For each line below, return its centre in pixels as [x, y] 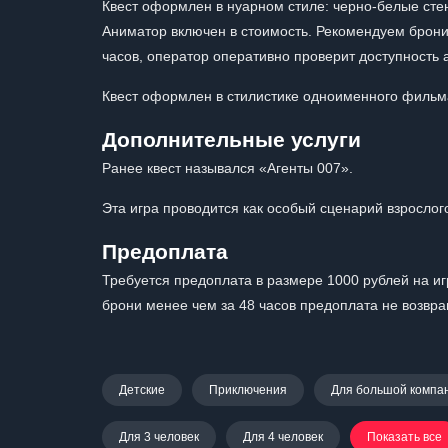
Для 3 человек [159, 437]
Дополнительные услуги [231, 139]
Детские [142, 390]
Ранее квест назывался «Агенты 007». [227, 168]
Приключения [248, 390]
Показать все [404, 437]
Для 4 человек [283, 437]
